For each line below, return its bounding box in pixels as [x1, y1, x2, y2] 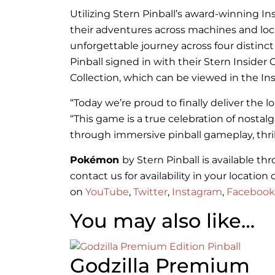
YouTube [85, 186, 129, 198]
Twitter [133, 186, 168, 198]
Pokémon [70, 154, 122, 166]
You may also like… [70, 209, 255, 233]
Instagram [172, 186, 222, 198]
